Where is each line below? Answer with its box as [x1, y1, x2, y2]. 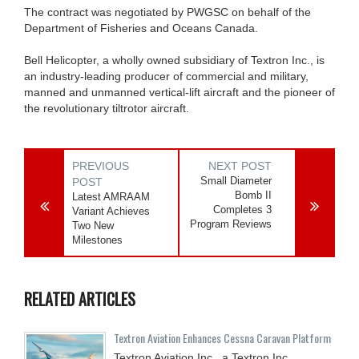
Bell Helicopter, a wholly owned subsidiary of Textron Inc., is [24, 53, 325, 67]
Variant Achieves [72, 204, 150, 217]
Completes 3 [213, 203, 272, 216]
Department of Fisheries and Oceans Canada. [24, 21, 258, 34]
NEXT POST [208, 159, 272, 172]
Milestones [72, 233, 123, 246]
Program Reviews [190, 217, 272, 230]
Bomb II [235, 188, 272, 201]
